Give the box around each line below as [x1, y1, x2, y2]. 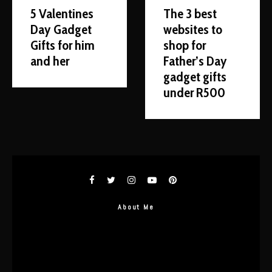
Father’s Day [163, 53, 227, 69]
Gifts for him [30, 37, 95, 53]
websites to [163, 21, 222, 38]
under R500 [163, 84, 225, 101]
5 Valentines [30, 5, 93, 22]
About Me [118, 202, 154, 212]
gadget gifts [163, 69, 226, 85]
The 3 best [163, 5, 217, 22]
